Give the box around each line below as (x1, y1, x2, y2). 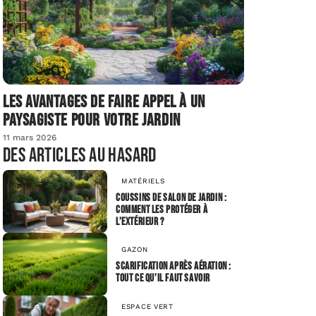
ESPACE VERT (121, 302, 174, 310)
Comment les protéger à (116, 202, 208, 217)
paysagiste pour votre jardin (3, 110, 181, 131)
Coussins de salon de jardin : (116, 190, 227, 205)
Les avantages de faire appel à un (3, 92, 205, 113)
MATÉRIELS (121, 176, 165, 185)
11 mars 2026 (3, 133, 56, 143)
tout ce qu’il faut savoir (116, 272, 210, 286)
